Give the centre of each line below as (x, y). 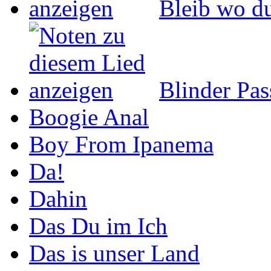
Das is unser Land (114, 253)
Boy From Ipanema (121, 144)
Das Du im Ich (98, 226)
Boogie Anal (89, 117)
